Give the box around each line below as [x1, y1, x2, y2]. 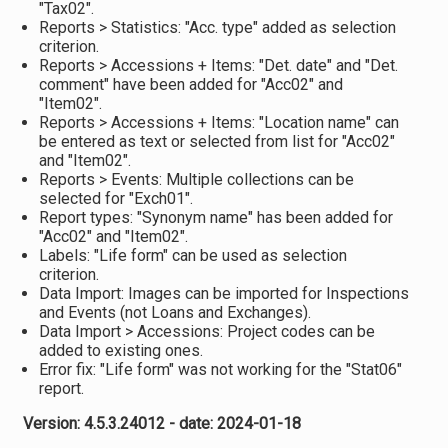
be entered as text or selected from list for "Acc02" [38, 132, 395, 151]
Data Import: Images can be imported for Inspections [38, 284, 409, 303]
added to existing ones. [38, 341, 203, 360]
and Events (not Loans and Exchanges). [38, 303, 311, 322]
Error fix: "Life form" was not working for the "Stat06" [38, 360, 402, 379]
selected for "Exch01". [38, 189, 193, 208]
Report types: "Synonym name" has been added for [38, 208, 393, 227]
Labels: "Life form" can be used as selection [38, 246, 347, 265]
